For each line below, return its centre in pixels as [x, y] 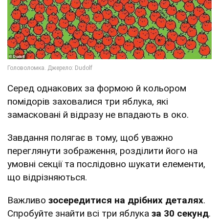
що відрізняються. [47, 177]
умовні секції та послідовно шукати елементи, [106, 164]
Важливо [28, 200]
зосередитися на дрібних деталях [126, 200]
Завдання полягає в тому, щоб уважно [90, 138]
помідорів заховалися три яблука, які [88, 102]
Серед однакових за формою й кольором [97, 88]
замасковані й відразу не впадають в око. [98, 115]
